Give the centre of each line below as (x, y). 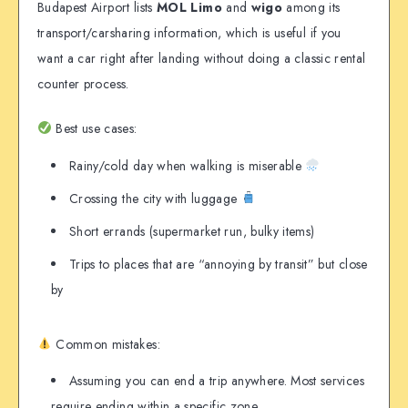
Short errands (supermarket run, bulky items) (192, 231)
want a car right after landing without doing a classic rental (202, 59)
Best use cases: (94, 128)
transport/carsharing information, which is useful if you (189, 33)
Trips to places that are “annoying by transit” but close (219, 264)
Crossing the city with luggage (155, 198)
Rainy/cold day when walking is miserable (188, 165)
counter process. (83, 84)
